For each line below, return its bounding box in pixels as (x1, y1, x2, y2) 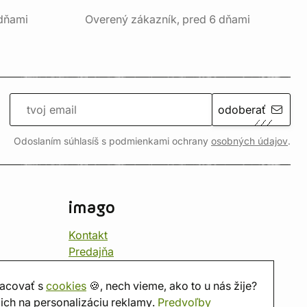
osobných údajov (211, 136, 288, 147)
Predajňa (69, 245, 114, 258)
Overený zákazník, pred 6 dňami (85, 12, 250, 26)
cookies (46, 279, 86, 293)
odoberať (218, 103, 267, 116)
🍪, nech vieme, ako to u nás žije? (86, 279, 257, 293)
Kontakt (69, 228, 108, 242)
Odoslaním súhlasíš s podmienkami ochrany (14, 136, 211, 147)
